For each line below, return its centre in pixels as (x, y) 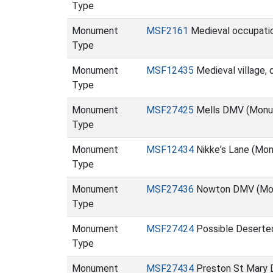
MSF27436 (170, 189)
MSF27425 (170, 110)
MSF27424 (170, 229)
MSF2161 (167, 31)
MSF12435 (170, 70)
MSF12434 (170, 150)
